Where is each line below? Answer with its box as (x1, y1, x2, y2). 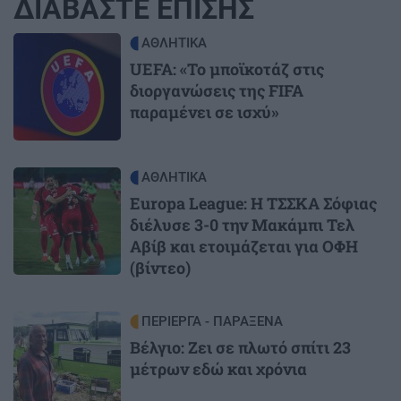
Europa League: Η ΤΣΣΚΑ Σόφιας (130, 192, 377, 214)
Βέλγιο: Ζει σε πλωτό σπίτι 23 (130, 336, 351, 358)
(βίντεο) (130, 256, 191, 278)
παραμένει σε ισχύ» (130, 100, 279, 123)
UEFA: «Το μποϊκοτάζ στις (130, 57, 324, 80)
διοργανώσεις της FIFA (130, 79, 303, 101)
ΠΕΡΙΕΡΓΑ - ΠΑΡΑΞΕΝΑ (141, 312, 283, 329)
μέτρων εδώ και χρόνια (130, 357, 307, 380)
